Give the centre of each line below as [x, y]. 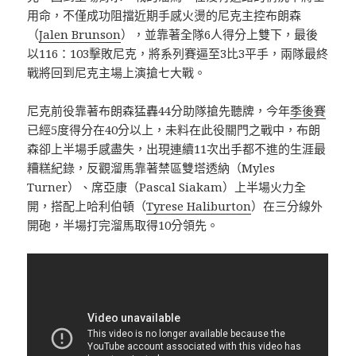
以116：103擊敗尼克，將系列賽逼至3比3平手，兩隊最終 [178, 53]
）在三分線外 [287, 205]
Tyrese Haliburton [199, 205]
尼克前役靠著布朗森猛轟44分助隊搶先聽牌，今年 [159, 110]
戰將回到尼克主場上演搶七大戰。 [117, 72]
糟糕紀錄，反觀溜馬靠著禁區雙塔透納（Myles [151, 167]
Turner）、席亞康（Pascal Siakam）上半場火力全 [167, 186]
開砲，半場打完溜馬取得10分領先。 [123, 224]
